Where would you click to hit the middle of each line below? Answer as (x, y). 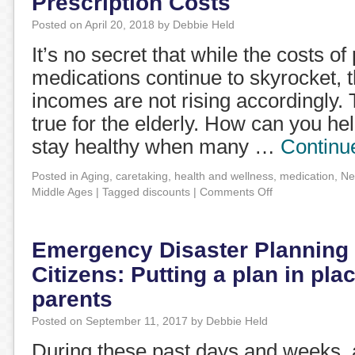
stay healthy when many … (156, 147)
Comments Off (236, 192)
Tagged (121, 192)
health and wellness (224, 176)
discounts (166, 192)
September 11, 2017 (137, 321)
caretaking (142, 176)
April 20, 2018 (120, 25)
